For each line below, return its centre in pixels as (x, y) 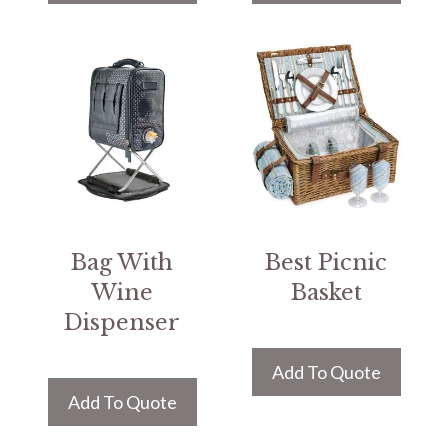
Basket (326, 292)
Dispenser (122, 322)
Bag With (122, 262)
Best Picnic (326, 262)
